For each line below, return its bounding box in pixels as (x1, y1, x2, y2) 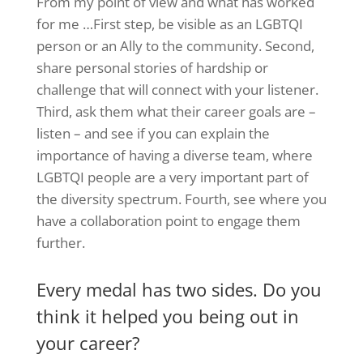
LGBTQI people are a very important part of (36, 168, 309, 187)
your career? (36, 330, 140, 355)
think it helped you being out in (36, 303, 299, 328)
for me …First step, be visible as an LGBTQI (36, 15, 303, 34)
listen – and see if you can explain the (36, 124, 270, 143)
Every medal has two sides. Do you (36, 276, 322, 301)
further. (36, 233, 85, 253)
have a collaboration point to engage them (36, 211, 301, 231)
